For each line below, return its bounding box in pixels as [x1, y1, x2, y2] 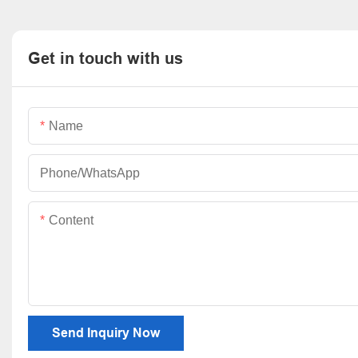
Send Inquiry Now [52, 325, 160, 341]
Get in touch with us [28, 49, 183, 69]
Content [49, 213, 93, 228]
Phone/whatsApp [40, 166, 140, 181]
